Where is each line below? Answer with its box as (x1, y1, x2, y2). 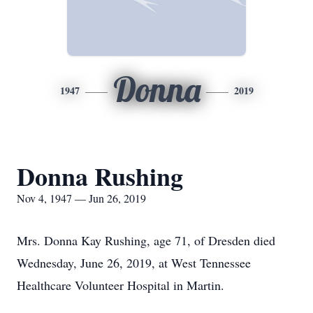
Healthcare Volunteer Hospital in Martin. (17, 277, 224, 293)
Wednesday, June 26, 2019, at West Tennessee (17, 254, 251, 271)
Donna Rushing (17, 158, 183, 194)
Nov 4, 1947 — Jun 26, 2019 (17, 191, 146, 205)
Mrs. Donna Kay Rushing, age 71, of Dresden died (17, 232, 275, 249)
